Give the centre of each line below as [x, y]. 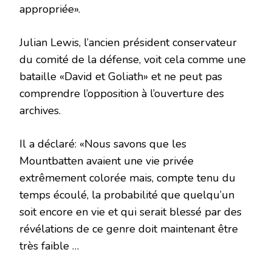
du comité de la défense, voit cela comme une [133, 60]
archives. [40, 111]
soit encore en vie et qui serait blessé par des [131, 212]
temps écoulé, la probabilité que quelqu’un [127, 195]
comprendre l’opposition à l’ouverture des [122, 94]
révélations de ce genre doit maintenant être [129, 229]
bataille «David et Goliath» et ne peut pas [121, 77]
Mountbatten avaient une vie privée [107, 161]
